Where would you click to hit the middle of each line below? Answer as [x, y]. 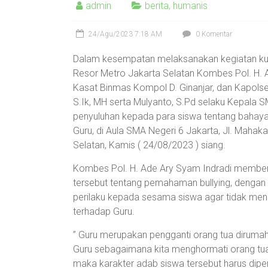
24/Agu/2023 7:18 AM [125, 34]
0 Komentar [213, 34]
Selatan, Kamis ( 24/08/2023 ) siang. [149, 145]
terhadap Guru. [104, 211]
